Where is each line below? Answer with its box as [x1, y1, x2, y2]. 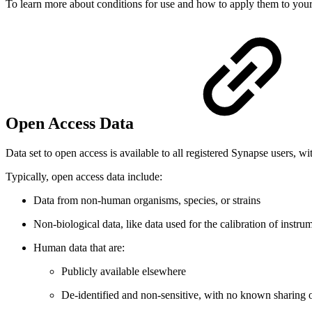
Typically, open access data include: [6, 170, 162, 182]
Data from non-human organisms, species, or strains [33, 194, 260, 206]
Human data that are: [33, 241, 125, 253]
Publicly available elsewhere [61, 265, 186, 277]
